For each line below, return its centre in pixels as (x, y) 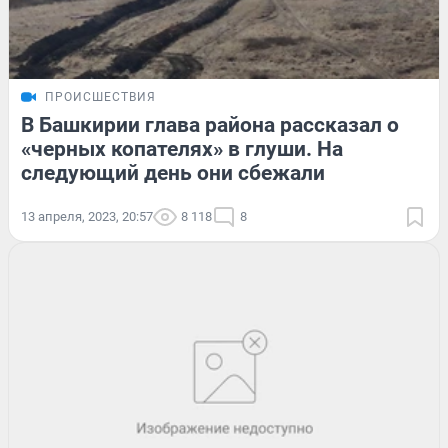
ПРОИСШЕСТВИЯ (100, 96)
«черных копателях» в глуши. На (182, 148)
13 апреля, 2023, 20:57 (87, 216)
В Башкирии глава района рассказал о (210, 124)
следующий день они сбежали (173, 172)
